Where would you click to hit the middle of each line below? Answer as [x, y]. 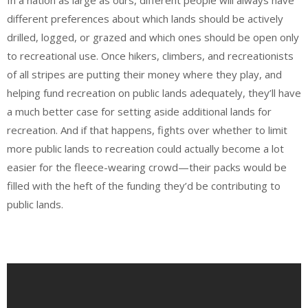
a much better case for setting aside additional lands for [139, 111]
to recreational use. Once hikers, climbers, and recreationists [150, 55]
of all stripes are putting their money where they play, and [144, 74]
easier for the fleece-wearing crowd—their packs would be [147, 167]
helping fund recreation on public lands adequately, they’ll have [154, 92]
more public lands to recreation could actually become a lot [145, 148]
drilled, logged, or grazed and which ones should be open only [153, 37]
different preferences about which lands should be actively [145, 18]
